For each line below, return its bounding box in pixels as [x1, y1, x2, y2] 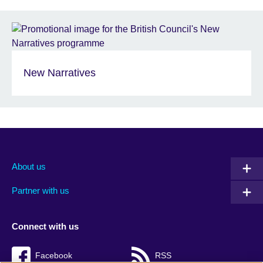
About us [12, 161, 46, 172]
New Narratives [23, 67, 96, 79]
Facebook [35, 251, 72, 261]
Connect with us [12, 221, 79, 231]
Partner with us [12, 185, 69, 195]
